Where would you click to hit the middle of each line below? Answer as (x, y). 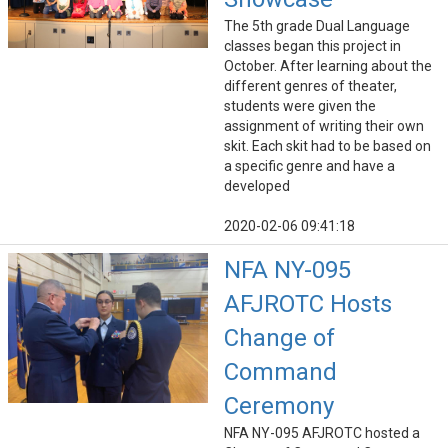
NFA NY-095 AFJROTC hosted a (322, 433)
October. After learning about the (328, 66)
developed (257, 186)
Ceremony (279, 406)
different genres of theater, (310, 86)
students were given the (300, 106)
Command (280, 372)
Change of (279, 338)
